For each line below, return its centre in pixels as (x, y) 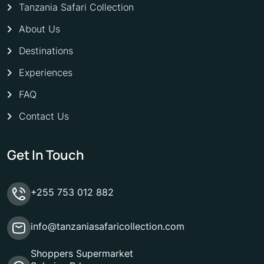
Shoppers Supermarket (82, 253)
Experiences (46, 73)
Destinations (46, 51)
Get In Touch (46, 155)
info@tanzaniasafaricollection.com (108, 226)
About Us (39, 29)
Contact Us (44, 116)
